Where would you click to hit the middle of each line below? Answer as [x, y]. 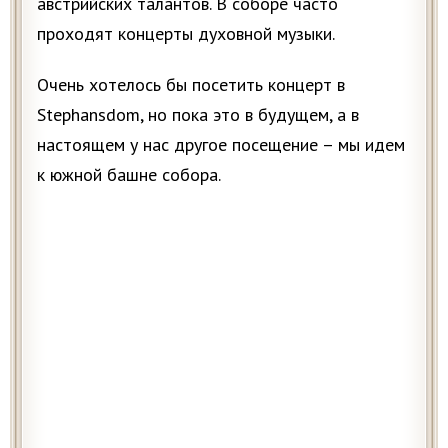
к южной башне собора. [129, 174]
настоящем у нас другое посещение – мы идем [221, 144]
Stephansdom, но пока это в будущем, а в [198, 114]
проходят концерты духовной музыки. [186, 33]
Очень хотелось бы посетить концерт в [191, 84]
